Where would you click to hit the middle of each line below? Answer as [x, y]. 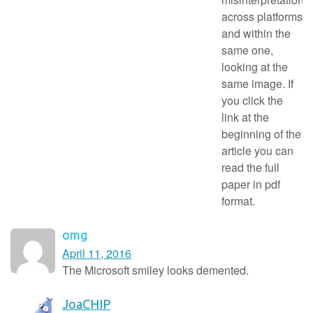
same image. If [257, 83]
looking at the [255, 66]
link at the [245, 117]
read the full [250, 167]
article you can [257, 150]
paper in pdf [251, 184]
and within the [256, 33]
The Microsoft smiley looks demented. [155, 270]
